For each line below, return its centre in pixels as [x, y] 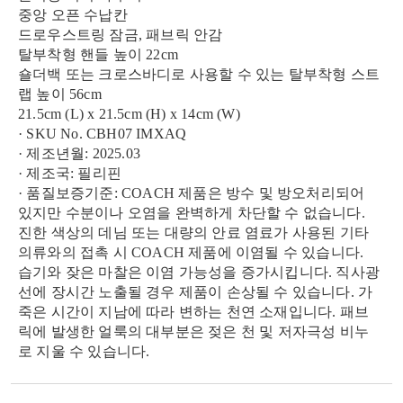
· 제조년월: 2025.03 [79, 153]
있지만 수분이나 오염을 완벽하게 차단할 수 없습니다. [192, 213]
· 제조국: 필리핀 [70, 173]
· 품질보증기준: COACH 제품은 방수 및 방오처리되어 [192, 193]
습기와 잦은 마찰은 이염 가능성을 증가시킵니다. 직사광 [199, 272]
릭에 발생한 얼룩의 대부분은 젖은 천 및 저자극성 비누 [194, 331]
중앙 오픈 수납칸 [73, 15]
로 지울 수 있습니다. [84, 351]
